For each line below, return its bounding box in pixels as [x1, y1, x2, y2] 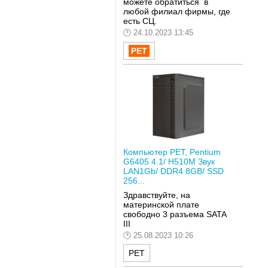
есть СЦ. [123, 16, 159, 26]
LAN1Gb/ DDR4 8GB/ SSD [123, 166, 224, 176]
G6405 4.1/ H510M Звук [123, 157, 215, 167]
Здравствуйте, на [123, 190, 190, 200]
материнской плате [123, 199, 199, 209]
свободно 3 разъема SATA [123, 209, 226, 219]
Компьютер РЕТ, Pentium [123, 147, 221, 157]
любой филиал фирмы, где [123, 7, 230, 17]
